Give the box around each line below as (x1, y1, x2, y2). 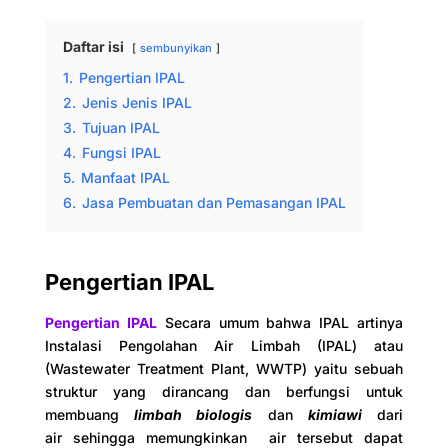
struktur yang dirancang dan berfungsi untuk (44, 383, 404, 400)
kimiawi (307, 406, 362, 423)
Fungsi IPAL (81, 144, 161, 161)
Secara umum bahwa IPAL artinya (156, 314, 404, 331)
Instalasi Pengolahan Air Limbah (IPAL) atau (44, 337, 404, 354)
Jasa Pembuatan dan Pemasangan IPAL (81, 194, 346, 211)
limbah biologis (134, 406, 253, 423)
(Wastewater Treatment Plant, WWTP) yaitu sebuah (44, 360, 404, 377)
